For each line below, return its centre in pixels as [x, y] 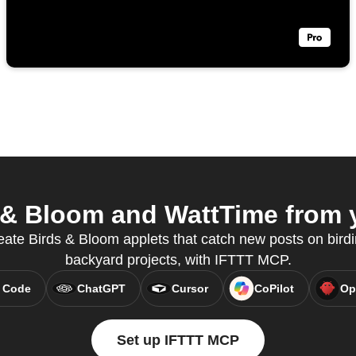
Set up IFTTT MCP [178, 341]
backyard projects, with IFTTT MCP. [178, 260]
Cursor [190, 289]
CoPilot [274, 289]
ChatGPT [101, 289]
